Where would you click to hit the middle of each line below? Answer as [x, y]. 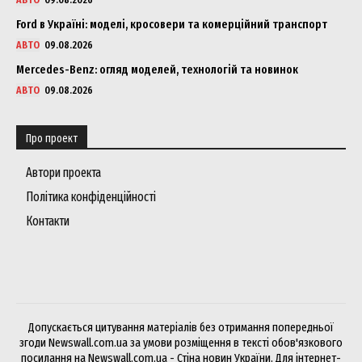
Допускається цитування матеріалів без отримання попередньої [181, 327]
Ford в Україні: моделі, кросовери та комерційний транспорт [172, 24]
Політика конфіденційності [91, 196]
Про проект [52, 138]
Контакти [48, 221]
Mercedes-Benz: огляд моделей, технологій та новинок [157, 69]
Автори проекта [63, 172]
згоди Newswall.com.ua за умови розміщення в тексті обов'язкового [181, 342]
